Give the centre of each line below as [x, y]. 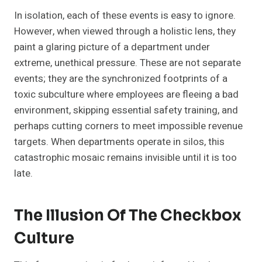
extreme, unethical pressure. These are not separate [127, 63]
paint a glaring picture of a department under [112, 47]
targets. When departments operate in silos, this [119, 142]
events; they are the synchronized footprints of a [121, 79]
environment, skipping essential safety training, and [126, 111]
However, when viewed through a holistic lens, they [125, 32]
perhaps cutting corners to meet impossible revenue [128, 126]
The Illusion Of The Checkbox [128, 216]
